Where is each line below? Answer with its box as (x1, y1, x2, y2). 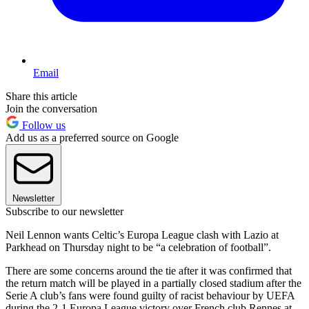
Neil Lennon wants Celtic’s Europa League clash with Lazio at (6, 229, 279, 241)
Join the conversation (6, 103, 97, 115)
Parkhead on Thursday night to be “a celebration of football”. (6, 241, 271, 254)
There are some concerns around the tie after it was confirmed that (6, 265, 292, 277)
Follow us (19, 119, 66, 132)
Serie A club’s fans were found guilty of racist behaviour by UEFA (6, 290, 295, 302)
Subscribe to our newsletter (6, 206, 123, 218)
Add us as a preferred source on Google (6, 132, 179, 144)
